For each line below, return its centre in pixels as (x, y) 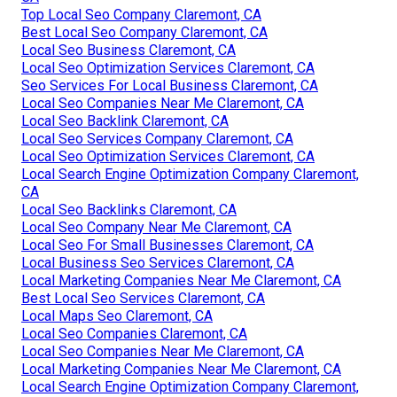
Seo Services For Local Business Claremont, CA (170, 86)
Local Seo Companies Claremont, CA (134, 334)
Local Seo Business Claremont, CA (128, 51)
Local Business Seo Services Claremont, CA (158, 263)
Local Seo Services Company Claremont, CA (157, 139)
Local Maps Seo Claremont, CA (117, 316)
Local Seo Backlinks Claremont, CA (129, 210)
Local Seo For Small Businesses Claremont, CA (167, 245)
